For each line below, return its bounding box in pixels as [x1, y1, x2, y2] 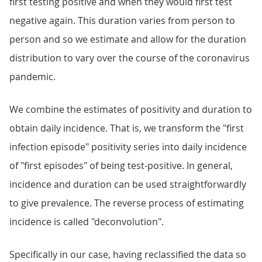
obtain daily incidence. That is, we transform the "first [9, 122, 244, 135]
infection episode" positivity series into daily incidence [9, 140, 247, 153]
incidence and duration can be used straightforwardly [9, 178, 246, 191]
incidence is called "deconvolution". [9, 215, 164, 228]
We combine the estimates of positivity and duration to [9, 103, 252, 116]
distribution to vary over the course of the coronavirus [9, 51, 250, 64]
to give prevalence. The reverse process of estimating [9, 196, 244, 209]
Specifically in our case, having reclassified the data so [9, 248, 246, 261]
